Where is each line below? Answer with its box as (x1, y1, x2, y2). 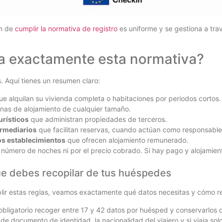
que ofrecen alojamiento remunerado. (65, 135, 188, 144)
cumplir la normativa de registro (15, 24, 117, 33)
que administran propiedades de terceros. (29, 114, 167, 123)
